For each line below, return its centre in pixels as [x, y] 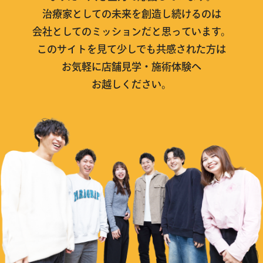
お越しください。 [131, 85]
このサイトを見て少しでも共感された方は [131, 49]
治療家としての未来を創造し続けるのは [131, 14]
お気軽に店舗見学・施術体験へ [131, 67]
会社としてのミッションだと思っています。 [131, 32]
